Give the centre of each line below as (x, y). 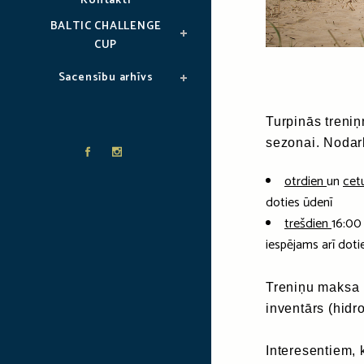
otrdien (305, 181)
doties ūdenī (299, 202)
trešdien (308, 223)
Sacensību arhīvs (106, 78)
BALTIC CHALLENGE (106, 26)
